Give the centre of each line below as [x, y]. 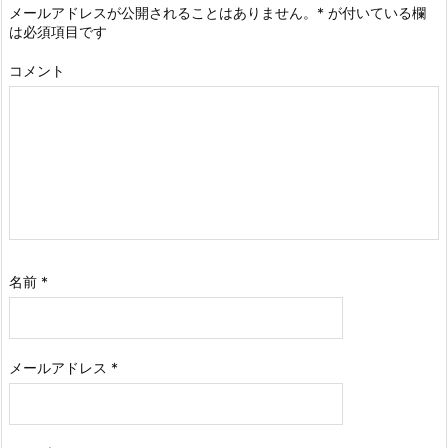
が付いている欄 [375, 12]
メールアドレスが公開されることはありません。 [163, 12]
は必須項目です [58, 31]
